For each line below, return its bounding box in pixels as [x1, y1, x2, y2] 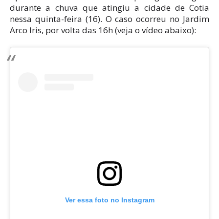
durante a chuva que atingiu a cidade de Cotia [10, 1, 209, 13]
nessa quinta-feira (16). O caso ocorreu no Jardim [10, 13, 209, 24]
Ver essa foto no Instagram [65, 196, 154, 204]
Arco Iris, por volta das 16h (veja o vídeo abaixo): [10, 24, 196, 36]
